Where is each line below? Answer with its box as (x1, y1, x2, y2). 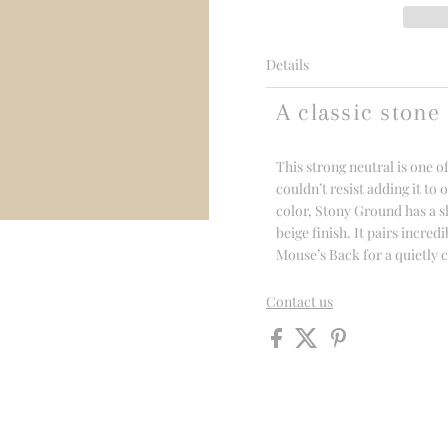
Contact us (265, 292, 333, 311)
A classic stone (275, 98, 441, 126)
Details (265, 55, 309, 74)
